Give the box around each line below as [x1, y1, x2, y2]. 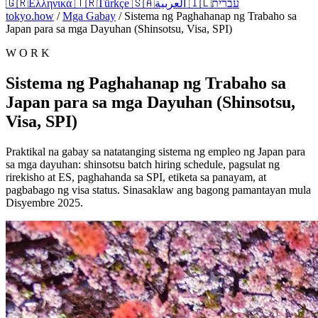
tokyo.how [6, 10, 54, 22]
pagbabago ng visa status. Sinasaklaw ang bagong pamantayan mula [6, 183, 311, 196]
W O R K [6, 47, 50, 59]
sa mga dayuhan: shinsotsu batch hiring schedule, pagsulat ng [6, 158, 280, 170]
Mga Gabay [62, 10, 116, 22]
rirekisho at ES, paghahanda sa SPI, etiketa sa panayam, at [6, 170, 266, 183]
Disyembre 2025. [6, 196, 83, 209]
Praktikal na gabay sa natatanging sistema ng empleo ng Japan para [6, 145, 305, 158]
